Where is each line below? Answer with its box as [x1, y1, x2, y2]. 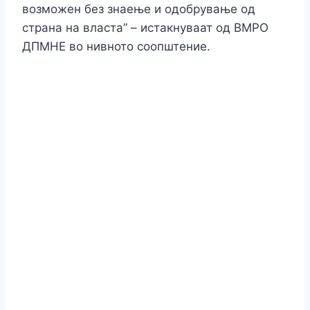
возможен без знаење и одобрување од [22, 2, 255, 17]
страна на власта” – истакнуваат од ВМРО [22, 21, 268, 35]
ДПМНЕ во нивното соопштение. [22, 39, 210, 54]
